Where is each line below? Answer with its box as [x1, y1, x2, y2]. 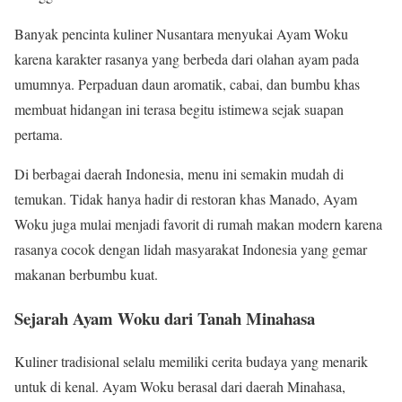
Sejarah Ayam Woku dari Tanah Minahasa [14, 305, 315, 330]
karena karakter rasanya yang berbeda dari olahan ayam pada [14, 48, 359, 68]
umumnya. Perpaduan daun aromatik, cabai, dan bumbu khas [14, 74, 360, 93]
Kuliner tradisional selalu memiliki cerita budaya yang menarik [14, 352, 368, 371]
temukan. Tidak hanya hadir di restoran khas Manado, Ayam [14, 188, 357, 208]
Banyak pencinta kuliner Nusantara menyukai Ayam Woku [14, 23, 348, 43]
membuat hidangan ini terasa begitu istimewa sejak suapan [14, 99, 344, 118]
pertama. [14, 124, 63, 144]
